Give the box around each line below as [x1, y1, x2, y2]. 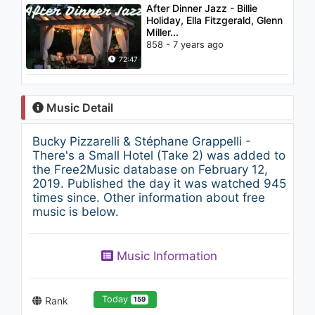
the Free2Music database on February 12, [32, 162, 268, 176]
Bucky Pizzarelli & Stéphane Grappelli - [32, 134, 251, 148]
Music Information [113, 249, 217, 263]
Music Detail [44, 101, 113, 115]
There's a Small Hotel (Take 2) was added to [32, 148, 285, 162]
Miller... [146, 26, 179, 39]
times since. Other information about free [32, 191, 265, 205]
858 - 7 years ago [146, 39, 224, 51]
